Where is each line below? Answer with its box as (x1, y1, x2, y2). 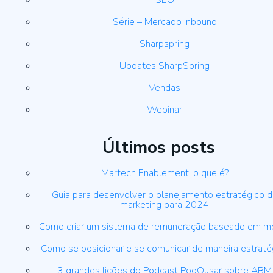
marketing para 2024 (120, 198, 209, 212)
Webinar (147, 103, 182, 117)
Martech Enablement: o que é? (101, 166, 229, 180)
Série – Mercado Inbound (112, 15, 217, 29)
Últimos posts (102, 136, 215, 160)
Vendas (149, 81, 180, 95)
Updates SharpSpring (119, 59, 210, 73)
